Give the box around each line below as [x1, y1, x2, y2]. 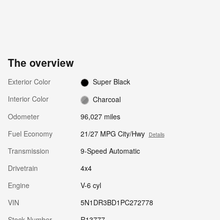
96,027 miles [80, 111, 120, 121]
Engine [8, 180, 29, 190]
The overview [8, 55, 74, 70]
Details [148, 130, 165, 138]
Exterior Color [8, 77, 51, 87]
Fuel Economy [8, 128, 53, 138]
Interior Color [8, 94, 49, 104]
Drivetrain [8, 163, 38, 173]
